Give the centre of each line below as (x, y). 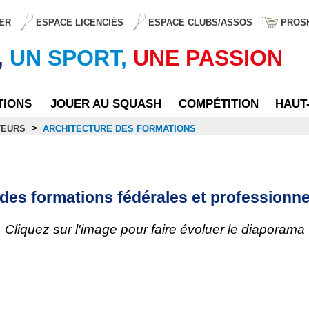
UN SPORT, (68, 58)
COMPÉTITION (219, 103)
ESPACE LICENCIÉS (80, 22)
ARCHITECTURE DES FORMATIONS (119, 128)
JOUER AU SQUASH (106, 103)
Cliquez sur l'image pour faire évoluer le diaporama (154, 229)
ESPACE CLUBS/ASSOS (201, 22)
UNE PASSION (208, 58)
